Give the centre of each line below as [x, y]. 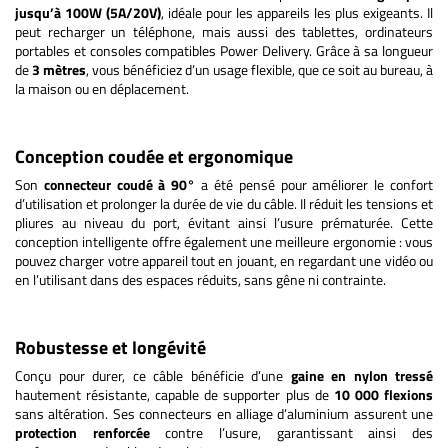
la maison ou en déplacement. [102, 88]
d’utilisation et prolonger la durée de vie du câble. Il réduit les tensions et [224, 203]
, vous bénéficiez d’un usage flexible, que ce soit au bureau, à [259, 69]
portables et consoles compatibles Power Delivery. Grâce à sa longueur [224, 50]
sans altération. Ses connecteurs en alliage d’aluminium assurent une [224, 413]
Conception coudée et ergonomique [154, 156]
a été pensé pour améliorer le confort [314, 184]
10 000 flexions [383, 394]
